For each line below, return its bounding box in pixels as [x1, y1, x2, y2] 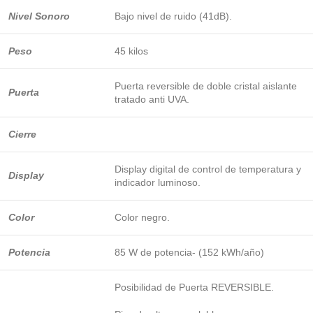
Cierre [8, 129, 36, 140]
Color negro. [115, 212, 170, 224]
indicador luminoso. [115, 177, 201, 189]
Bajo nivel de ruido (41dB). [115, 10, 232, 22]
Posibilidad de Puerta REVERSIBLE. [115, 282, 274, 293]
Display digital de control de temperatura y [115, 163, 301, 175]
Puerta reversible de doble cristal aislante [115, 80, 297, 92]
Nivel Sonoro [8, 10, 70, 22]
